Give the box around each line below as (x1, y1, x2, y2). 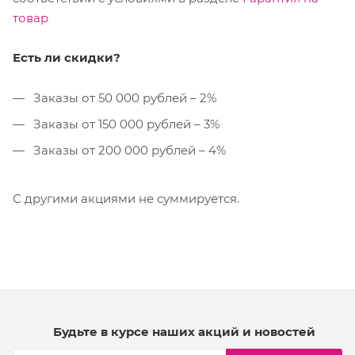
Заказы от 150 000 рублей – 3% (30, 116, 219, 132)
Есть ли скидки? (13, 50, 120, 66)
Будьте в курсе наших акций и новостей (52, 324, 315, 340)
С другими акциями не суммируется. (13, 191, 239, 207)
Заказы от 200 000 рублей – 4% (30, 143, 226, 158)
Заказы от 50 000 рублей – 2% (30, 90, 216, 106)
